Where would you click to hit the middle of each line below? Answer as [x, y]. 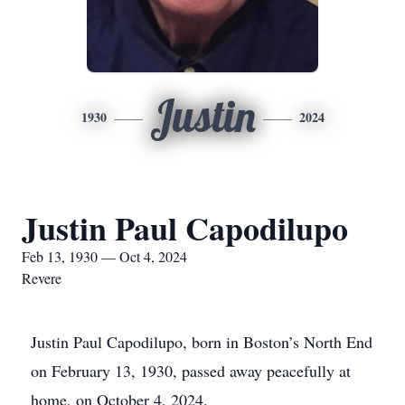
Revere [42, 278]
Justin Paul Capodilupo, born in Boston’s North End [202, 342]
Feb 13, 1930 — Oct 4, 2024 [104, 256]
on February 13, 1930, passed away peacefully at [191, 371]
